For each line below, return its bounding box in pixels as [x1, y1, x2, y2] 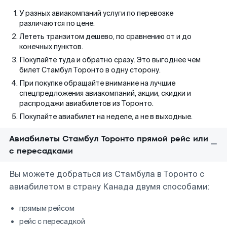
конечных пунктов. [19, 42, 83, 51]
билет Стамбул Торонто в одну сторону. [19, 65, 161, 74]
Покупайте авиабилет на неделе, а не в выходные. [19, 112, 193, 121]
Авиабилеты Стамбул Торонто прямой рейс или [9, 133, 208, 144]
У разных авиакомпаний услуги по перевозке [19, 9, 173, 18]
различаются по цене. [19, 19, 95, 28]
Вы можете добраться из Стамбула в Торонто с [9, 169, 204, 179]
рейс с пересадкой [19, 217, 85, 226]
